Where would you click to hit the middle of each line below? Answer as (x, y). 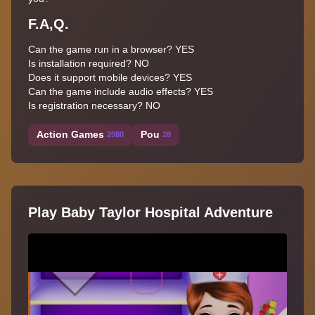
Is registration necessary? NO (94, 105)
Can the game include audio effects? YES (121, 91)
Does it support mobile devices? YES (110, 77)
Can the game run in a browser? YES (111, 49)
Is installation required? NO (89, 63)
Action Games (70, 135)
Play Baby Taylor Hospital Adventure (150, 212)
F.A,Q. (49, 24)
